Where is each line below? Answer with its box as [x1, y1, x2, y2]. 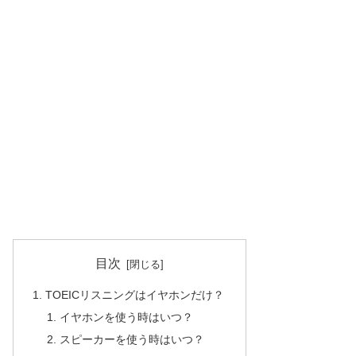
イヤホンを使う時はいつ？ [59, 311, 193, 323]
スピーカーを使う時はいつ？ [59, 332, 204, 346]
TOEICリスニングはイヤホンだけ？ [45, 288, 225, 302]
